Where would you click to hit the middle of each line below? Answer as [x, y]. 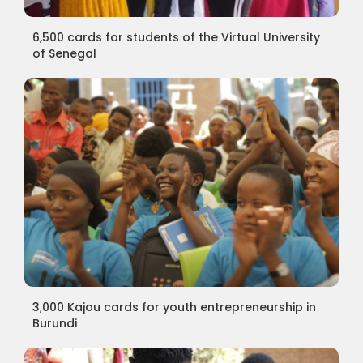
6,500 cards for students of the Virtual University [176, 37]
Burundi [54, 323]
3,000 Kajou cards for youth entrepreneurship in [174, 307]
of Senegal [64, 53]
